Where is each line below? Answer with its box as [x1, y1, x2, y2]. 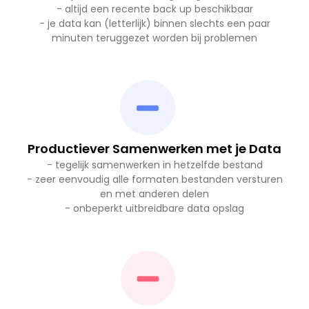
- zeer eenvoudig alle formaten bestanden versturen [26, 172, 283, 187]
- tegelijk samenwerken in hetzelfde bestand [46, 158, 263, 172]
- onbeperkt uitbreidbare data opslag [65, 201, 244, 216]
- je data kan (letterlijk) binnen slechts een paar [39, 17, 270, 31]
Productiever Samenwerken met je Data [28, 140, 281, 158]
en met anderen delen [100, 187, 209, 201]
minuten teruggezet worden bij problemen [52, 31, 257, 46]
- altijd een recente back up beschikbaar [56, 2, 253, 17]
